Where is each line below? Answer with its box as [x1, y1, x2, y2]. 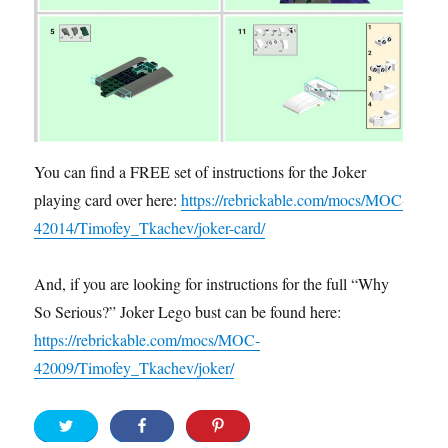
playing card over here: [34, 188, 182, 210]
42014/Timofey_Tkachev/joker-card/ [34, 216, 266, 238]
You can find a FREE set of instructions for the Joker [34, 160, 367, 182]
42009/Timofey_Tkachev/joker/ [34, 356, 235, 378]
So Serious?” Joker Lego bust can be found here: [34, 300, 342, 322]
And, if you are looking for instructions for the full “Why [34, 272, 390, 294]
